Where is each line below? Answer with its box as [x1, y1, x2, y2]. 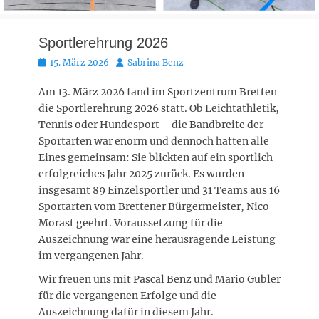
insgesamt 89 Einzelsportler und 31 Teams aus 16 [38, 183, 280, 197]
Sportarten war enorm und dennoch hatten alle [38, 134, 269, 147]
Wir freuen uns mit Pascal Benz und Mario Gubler [38, 272, 281, 286]
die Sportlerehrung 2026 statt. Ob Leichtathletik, [38, 101, 279, 115]
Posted [38, 56, 66, 67]
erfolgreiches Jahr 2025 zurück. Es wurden [38, 167, 244, 180]
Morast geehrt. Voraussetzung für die [38, 216, 223, 229]
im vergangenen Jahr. [38, 249, 144, 262]
